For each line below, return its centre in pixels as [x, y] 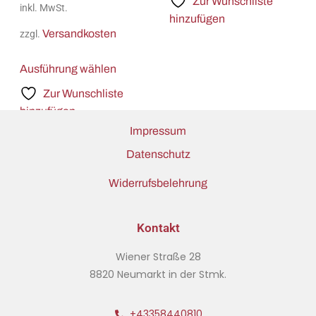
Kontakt [158, 228]
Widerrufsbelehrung [158, 183]
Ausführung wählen [68, 69]
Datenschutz [158, 154]
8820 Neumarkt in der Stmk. [158, 275]
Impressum [158, 131]
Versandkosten [79, 34]
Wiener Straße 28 [158, 257]
